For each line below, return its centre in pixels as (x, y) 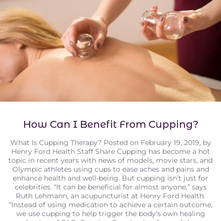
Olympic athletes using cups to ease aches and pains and (110, 169)
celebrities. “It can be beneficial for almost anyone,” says (110, 187)
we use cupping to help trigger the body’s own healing (110, 213)
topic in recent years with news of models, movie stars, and (110, 160)
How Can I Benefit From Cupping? (110, 124)
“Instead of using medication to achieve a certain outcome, (110, 204)
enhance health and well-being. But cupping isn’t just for (110, 178)
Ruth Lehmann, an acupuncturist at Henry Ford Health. (110, 196)
